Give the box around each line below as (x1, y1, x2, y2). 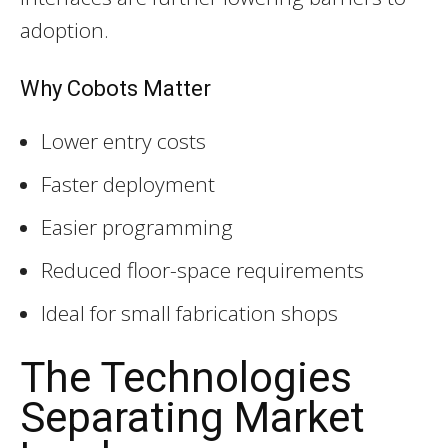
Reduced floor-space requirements (41, 255, 364, 284)
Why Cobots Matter (20, 75, 211, 101)
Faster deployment (41, 169, 215, 198)
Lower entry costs (41, 126, 206, 155)
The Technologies (20, 352, 352, 402)
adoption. (20, 15, 109, 44)
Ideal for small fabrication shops (41, 298, 338, 327)
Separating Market (20, 392, 365, 442)
